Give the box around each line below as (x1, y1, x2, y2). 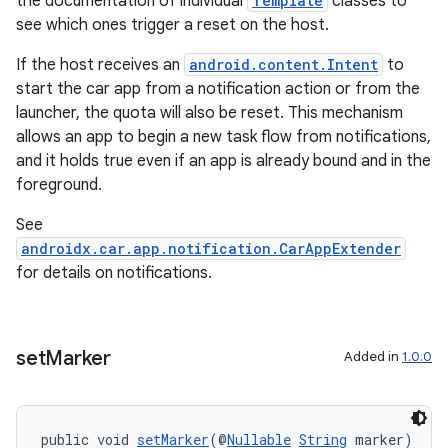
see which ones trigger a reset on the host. (16, 15, 329, 35)
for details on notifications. (16, 263, 212, 283)
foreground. (16, 175, 102, 195)
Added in (344, 348, 402, 365)
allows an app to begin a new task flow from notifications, (16, 127, 431, 147)
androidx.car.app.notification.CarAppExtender (21, 239, 401, 258)
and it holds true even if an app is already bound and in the (16, 151, 431, 171)
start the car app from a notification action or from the (16, 79, 420, 99)
